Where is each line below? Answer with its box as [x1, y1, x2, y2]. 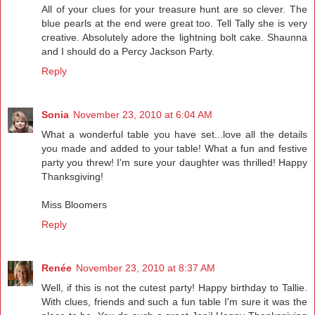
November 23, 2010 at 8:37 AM [76, 262, 215, 274]
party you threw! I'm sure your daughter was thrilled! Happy [41, 157, 307, 169]
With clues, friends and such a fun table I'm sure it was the [41, 296, 307, 307]
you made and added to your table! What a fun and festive [41, 143, 307, 155]
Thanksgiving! [41, 171, 103, 183]
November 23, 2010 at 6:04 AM [73, 109, 212, 121]
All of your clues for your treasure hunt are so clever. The [41, 4, 307, 15]
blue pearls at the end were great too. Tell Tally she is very [41, 18, 307, 30]
